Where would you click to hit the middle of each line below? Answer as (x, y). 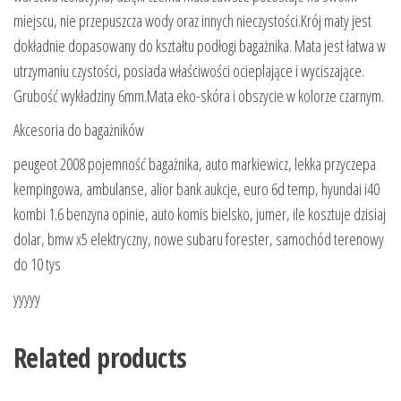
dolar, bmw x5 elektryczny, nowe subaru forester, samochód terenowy (199, 239)
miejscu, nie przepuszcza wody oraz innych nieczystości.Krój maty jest (192, 21)
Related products (100, 358)
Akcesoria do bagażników (79, 130)
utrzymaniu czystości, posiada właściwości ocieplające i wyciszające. (189, 71)
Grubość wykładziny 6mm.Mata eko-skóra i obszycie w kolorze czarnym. (199, 96)
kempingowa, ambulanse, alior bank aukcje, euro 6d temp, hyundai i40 (196, 189)
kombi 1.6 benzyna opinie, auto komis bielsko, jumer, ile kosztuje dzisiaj (200, 214)
